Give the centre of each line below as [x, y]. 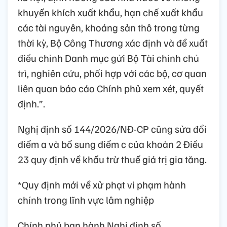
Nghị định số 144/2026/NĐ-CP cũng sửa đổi [112, 128]
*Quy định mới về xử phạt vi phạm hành [102, 184]
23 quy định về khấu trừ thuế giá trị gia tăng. [112, 159]
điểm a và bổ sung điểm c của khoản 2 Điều [110, 144]
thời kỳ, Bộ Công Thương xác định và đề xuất [113, 42]
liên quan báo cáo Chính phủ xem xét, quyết [111, 88]
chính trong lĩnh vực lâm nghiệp [86, 199]
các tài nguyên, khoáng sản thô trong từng [109, 27]
